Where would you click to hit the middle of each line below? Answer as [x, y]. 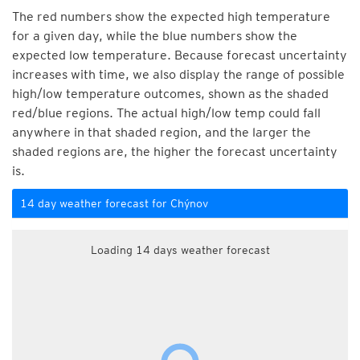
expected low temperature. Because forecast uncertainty [180, 55]
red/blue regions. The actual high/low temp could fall [166, 113]
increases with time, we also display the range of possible [178, 74]
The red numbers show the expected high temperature [171, 16]
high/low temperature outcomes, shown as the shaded [170, 94]
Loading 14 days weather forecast [180, 250]
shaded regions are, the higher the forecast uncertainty [175, 151]
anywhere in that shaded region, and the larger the [162, 132]
